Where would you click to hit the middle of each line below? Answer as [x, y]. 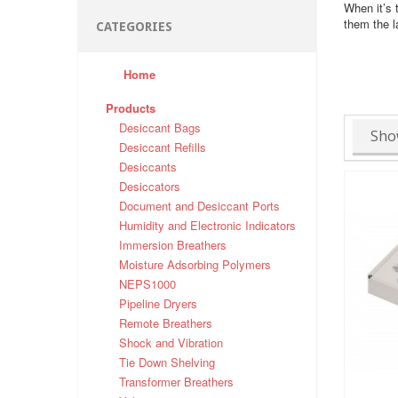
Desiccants [148, 167]
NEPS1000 [147, 284]
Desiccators [150, 187]
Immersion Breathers [173, 245]
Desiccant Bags [160, 128]
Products [131, 108]
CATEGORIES [134, 27]
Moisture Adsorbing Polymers [195, 265]
